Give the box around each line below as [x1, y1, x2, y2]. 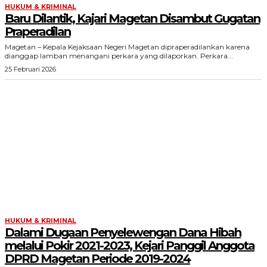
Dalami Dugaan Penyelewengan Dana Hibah [5, 225, 241, 240]
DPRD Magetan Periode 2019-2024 [5, 252, 190, 266]
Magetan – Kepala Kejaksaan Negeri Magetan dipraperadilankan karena [5, 42, 250, 51]
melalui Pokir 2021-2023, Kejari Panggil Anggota [5, 238, 254, 253]
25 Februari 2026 [5, 65, 56, 73]
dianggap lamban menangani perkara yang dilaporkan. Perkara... [200, 51, 233, 60]
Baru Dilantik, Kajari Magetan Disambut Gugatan [5, 11, 260, 26]
